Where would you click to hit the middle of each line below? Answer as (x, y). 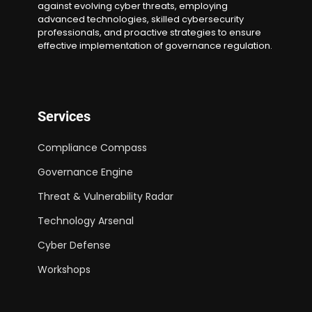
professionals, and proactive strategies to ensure (149, 32)
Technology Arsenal (86, 220)
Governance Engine (85, 172)
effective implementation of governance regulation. (155, 45)
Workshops (64, 269)
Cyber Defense (74, 245)
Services (64, 116)
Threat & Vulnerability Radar (106, 196)
